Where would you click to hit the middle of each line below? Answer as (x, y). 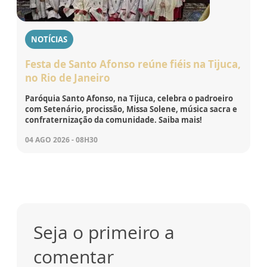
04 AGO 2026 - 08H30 (61, 139)
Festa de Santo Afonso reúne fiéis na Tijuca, (133, 64)
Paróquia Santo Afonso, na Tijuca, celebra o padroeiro (129, 98)
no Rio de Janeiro (68, 77)
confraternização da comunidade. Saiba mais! (114, 119)
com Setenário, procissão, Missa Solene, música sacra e (131, 109)
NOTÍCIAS (49, 39)
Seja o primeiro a (104, 232)
